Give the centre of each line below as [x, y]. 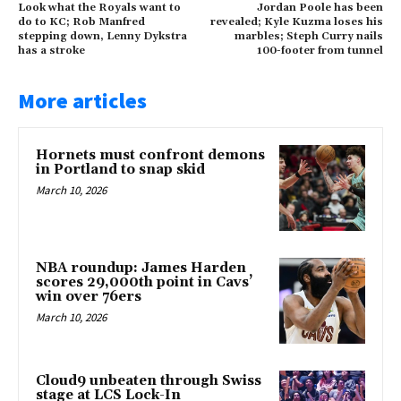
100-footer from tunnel [320, 51]
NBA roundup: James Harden [141, 268]
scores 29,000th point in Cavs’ [144, 282]
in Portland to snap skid [120, 170]
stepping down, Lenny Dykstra [102, 37]
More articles [82, 101]
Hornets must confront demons [150, 156]
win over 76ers [89, 296]
